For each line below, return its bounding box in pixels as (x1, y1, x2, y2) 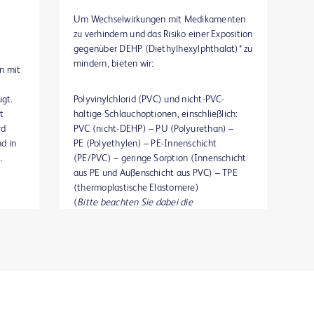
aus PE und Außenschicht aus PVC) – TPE (74, 168, 238, 178)
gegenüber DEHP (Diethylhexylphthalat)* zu (74, 43, 253, 54)
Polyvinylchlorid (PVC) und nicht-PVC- (74, 94, 225, 104)
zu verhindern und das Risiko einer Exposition (74, 29, 253, 39)
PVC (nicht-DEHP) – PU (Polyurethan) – (74, 123, 234, 134)
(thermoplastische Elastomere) (74, 182, 199, 193)
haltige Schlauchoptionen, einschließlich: (74, 109, 240, 119)
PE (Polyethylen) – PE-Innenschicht (74, 138, 217, 149)
